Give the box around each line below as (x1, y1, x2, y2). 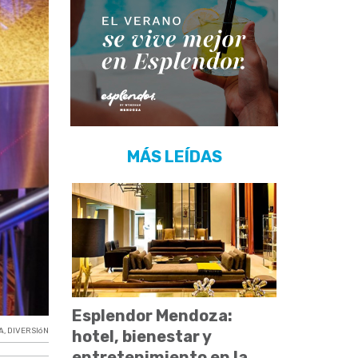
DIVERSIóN (7, 326, 50, 336)
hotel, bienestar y (72, 326, 212, 346)
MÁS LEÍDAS (126, 146, 222, 166)
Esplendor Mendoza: (72, 305, 233, 325)
